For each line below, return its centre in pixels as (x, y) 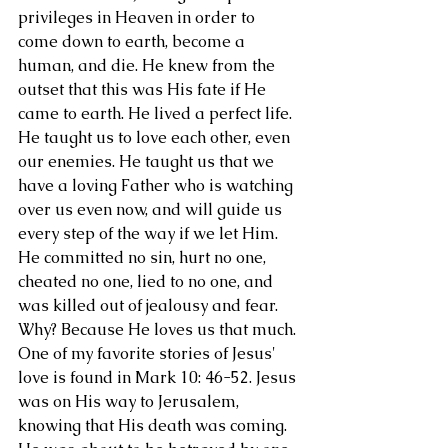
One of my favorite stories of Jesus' (148, 353)
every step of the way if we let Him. (150, 233)
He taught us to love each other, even (156, 137)
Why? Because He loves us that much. (159, 329)
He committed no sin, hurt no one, (144, 257)
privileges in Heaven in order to (138, 17)
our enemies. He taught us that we (148, 161)
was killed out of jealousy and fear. (150, 305)
